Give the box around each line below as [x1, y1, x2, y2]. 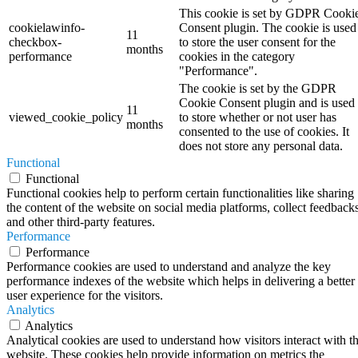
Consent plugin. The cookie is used [179, 20, 356, 34]
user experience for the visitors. [6, 288, 163, 302]
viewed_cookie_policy [9, 109, 123, 124]
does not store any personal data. [179, 138, 343, 153]
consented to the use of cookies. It [179, 124, 349, 138]
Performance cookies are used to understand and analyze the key [6, 259, 331, 273]
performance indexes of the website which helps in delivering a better [6, 273, 355, 288]
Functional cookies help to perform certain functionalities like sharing [6, 185, 354, 200]
